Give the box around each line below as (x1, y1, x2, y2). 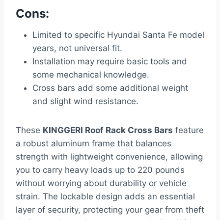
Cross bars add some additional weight (32, 83, 188, 93)
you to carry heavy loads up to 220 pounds (16, 165, 185, 175)
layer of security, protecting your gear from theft (16, 205, 204, 215)
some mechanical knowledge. (32, 70, 149, 80)
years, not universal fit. (32, 43, 122, 54)
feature (173, 125, 204, 136)
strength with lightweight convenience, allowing (16, 152, 203, 162)
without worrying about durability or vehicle (16, 178, 187, 189)
